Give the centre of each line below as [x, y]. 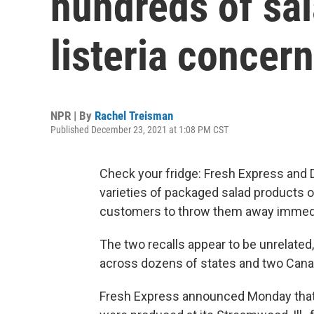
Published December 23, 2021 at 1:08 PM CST [139, 130]
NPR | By [73, 116]
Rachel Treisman [134, 116]
